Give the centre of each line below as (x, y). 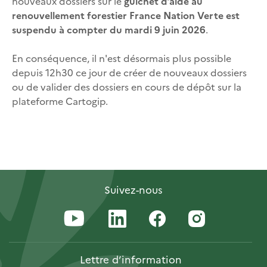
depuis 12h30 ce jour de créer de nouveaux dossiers (129, 72)
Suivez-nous (133, 190)
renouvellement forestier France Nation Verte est (126, 15)
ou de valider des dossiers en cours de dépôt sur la (127, 87)
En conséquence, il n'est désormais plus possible (122, 58)
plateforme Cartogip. (60, 101)
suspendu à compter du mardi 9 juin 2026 (109, 30)
